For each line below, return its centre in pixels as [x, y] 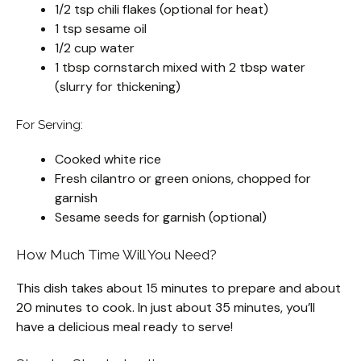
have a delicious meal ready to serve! [124, 327]
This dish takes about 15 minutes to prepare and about [178, 288]
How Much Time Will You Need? [116, 255]
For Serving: [50, 125]
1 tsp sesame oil [101, 29]
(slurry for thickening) [118, 87]
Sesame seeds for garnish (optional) [161, 218]
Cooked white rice [108, 160]
